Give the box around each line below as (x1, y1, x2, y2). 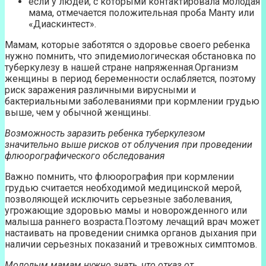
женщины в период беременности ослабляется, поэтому (5, 73, 256, 85)
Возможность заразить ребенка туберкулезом (5, 128, 205, 140)
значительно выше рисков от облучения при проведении (5, 139, 252, 151)
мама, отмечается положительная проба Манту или (28, 7, 254, 19)
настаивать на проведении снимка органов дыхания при (5, 227, 256, 239)
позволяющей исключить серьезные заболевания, (5, 194, 232, 205)
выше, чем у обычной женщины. (5, 107, 151, 119)
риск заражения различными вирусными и (5, 84, 196, 96)
